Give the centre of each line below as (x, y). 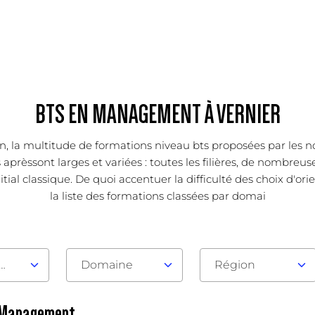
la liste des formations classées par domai (157, 196)
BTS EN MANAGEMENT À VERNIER (157, 115)
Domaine (107, 265)
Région (234, 265)
